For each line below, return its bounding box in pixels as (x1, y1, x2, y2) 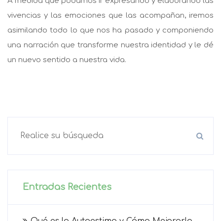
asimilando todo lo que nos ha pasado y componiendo (7, 26, 214, 35)
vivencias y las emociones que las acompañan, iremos (7, 11, 214, 20)
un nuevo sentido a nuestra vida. (7, 55, 128, 64)
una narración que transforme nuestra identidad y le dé (7, 40, 214, 49)
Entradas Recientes (23, 182, 111, 192)
